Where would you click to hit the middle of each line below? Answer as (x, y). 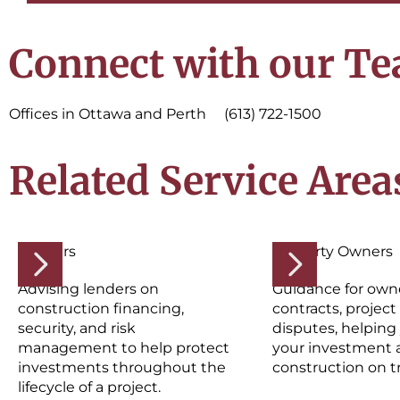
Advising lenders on (88, 289)
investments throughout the (122, 368)
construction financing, (101, 309)
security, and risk (77, 329)
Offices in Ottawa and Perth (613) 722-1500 (165, 114)
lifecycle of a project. (89, 387)
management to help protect (124, 348)
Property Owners (333, 252)
